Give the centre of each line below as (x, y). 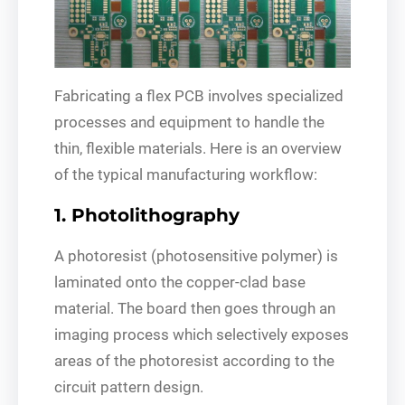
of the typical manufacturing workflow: (186, 174)
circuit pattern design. (129, 386)
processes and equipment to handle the (189, 122)
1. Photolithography (147, 215)
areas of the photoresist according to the (194, 360)
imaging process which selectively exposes (202, 334)
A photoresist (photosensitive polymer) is (196, 255)
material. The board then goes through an (195, 308)
